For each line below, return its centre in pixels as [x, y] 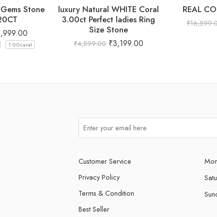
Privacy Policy [99, 177]
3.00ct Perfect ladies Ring [108, 19]
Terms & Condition [106, 193]
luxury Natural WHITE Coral [108, 9]
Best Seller [94, 209]
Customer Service [105, 161]
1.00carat [20, 44]
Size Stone [108, 29]
